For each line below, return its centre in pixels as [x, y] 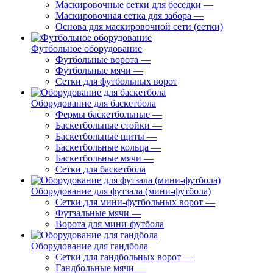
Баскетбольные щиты [100, 136]
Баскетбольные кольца [102, 147]
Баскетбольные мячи [98, 158]
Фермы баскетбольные [103, 114]
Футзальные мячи [92, 213]
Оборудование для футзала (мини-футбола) [121, 191]
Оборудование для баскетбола [94, 103]
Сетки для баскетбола [101, 169]
